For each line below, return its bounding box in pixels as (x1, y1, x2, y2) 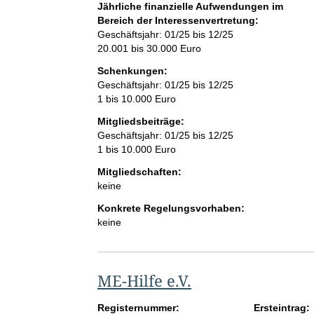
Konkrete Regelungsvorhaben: (97, 203, 245, 214)
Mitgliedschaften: (97, 166, 182, 178)
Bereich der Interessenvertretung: (97, 15, 259, 27)
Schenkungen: (97, 65, 168, 77)
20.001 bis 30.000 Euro (97, 43, 201, 55)
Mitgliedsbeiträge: (97, 116, 184, 128)
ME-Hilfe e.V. (97, 270, 191, 292)
